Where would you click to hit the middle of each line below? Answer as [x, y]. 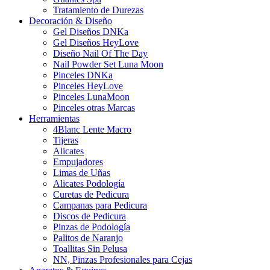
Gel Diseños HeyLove [96, 43]
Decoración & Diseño [71, 21]
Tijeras [66, 140]
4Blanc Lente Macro [92, 130]
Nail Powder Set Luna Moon [108, 64]
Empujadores [78, 162]
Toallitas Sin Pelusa [90, 249]
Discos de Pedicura [89, 216]
